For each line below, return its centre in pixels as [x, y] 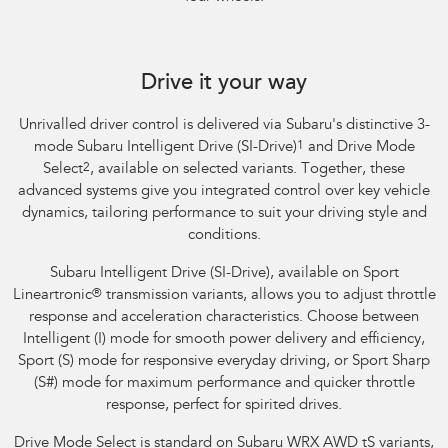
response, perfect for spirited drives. [224, 406]
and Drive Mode [359, 148]
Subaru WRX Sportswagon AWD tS [107, 61]
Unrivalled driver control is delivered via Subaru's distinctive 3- [224, 126]
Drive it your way [224, 84]
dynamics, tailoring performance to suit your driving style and [224, 214]
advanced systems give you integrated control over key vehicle [224, 192]
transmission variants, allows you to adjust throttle [268, 296]
